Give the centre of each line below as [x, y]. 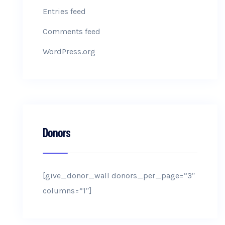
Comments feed [72, 31]
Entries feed [64, 11]
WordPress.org [69, 51]
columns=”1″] [67, 191]
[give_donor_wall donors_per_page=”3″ [119, 176]
